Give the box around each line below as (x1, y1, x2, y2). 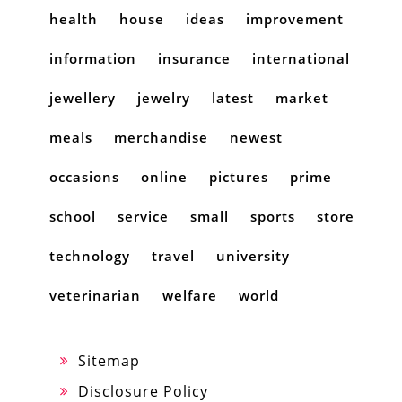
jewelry (137, 89, 190, 108)
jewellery (49, 89, 116, 108)
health (49, 10, 98, 29)
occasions (49, 168, 119, 187)
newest (230, 128, 283, 147)
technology (49, 247, 130, 266)
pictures (209, 168, 268, 187)
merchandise (114, 128, 208, 147)
